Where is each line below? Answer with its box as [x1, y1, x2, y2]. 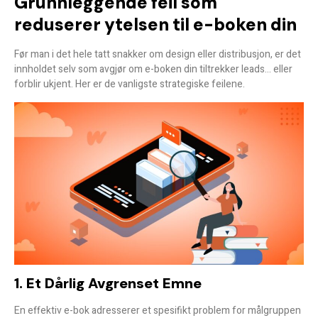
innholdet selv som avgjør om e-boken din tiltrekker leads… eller [14, 62, 292, 77]
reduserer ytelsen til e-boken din [14, 13, 297, 36]
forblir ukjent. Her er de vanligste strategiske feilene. [14, 77, 245, 92]
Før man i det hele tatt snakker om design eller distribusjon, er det [14, 47, 301, 62]
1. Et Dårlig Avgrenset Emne [14, 274, 202, 293]
